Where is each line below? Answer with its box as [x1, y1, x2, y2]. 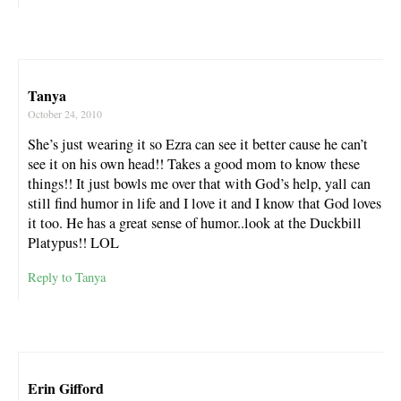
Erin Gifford [28, 378, 104, 399]
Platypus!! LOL [28, 232, 119, 252]
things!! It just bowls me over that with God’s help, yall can [28, 173, 371, 193]
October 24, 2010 [28, 106, 102, 121]
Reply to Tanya [28, 269, 106, 286]
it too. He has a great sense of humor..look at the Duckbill [28, 212, 362, 233]
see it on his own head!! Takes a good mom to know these [28, 153, 360, 174]
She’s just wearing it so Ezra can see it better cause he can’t [28, 133, 368, 154]
